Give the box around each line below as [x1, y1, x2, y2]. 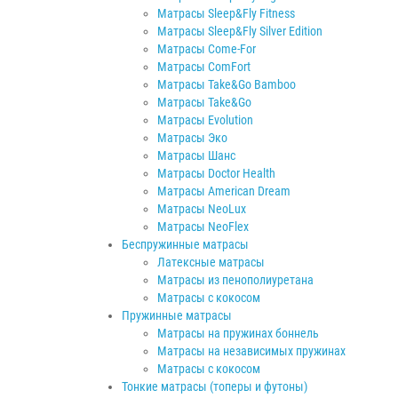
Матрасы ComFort [157, 59, 251, 74]
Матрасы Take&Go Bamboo [157, 76, 296, 92]
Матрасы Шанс [157, 147, 235, 163]
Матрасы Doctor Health [157, 165, 275, 180]
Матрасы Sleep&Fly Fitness [157, 5, 295, 20]
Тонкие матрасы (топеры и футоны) [122, 378, 307, 394]
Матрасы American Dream [157, 183, 291, 198]
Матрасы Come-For [157, 41, 256, 56]
